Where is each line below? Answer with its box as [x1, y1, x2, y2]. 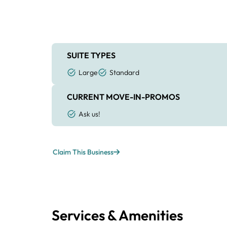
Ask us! [79, 109, 100, 119]
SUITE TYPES [67, 50, 116, 60]
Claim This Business [53, 147, 113, 157]
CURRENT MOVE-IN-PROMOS [67, 92, 180, 102]
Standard [109, 68, 139, 77]
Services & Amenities [52, 206, 183, 224]
